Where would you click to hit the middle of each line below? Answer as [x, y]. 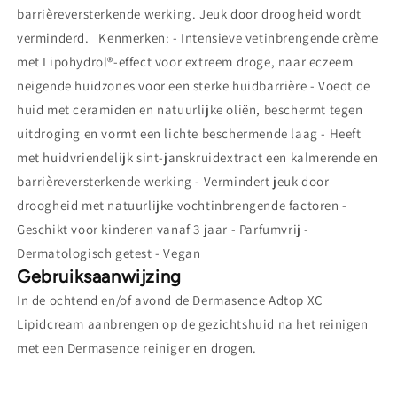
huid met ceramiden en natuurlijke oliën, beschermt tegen [190, 110]
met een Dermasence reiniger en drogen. [140, 348]
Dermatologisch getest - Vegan [109, 253]
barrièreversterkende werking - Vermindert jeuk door [173, 182]
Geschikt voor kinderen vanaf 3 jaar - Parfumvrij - [163, 230]
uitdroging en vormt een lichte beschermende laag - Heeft [189, 134]
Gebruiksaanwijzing [99, 277]
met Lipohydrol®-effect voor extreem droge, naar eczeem [185, 62]
